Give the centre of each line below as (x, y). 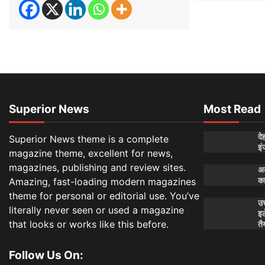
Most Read (232, 109)
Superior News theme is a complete (89, 139)
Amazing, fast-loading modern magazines (102, 182)
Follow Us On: (46, 256)
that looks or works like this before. (89, 224)
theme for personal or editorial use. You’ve (104, 196)
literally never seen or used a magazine (96, 210)
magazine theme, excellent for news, (91, 153)
